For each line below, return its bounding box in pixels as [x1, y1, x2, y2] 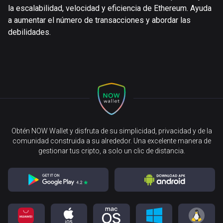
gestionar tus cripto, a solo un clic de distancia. [38, 147, 185, 155]
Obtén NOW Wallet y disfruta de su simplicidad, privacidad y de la [11, 127, 212, 135]
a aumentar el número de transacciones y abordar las [8, 15, 191, 25]
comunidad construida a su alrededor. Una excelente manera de [12, 137, 211, 145]
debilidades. [8, 27, 51, 37]
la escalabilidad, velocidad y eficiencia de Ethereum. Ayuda [8, 3, 212, 13]
